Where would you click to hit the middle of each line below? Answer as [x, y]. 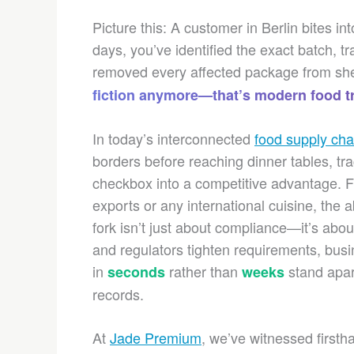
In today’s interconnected [173, 138]
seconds [136, 272]
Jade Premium [156, 337]
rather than [203, 271]
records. [118, 294]
